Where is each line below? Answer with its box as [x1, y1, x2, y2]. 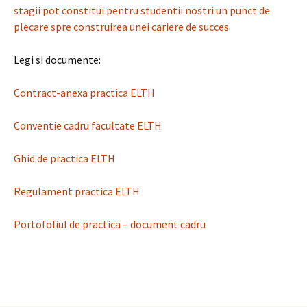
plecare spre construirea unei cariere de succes [14, 20, 229, 34]
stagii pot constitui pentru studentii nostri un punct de [14, 3, 270, 17]
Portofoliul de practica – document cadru [14, 217, 206, 231]
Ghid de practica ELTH [14, 151, 115, 165]
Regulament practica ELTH [14, 184, 140, 198]
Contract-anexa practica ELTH [14, 86, 155, 99]
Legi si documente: [14, 53, 101, 66]
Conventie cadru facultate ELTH [14, 119, 162, 132]
